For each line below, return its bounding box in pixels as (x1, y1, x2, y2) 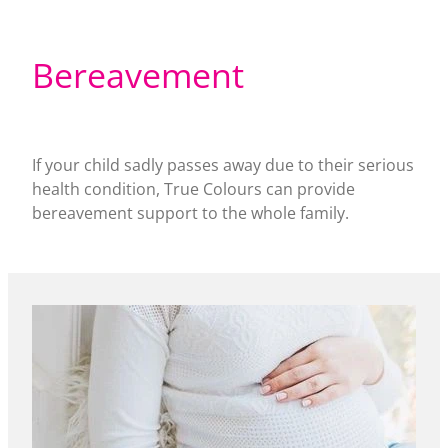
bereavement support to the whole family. (32, 202, 349, 225)
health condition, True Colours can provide (32, 178, 355, 201)
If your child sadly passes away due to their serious (32, 154, 414, 177)
